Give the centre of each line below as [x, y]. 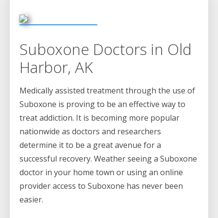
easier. [31, 200]
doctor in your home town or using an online [101, 173]
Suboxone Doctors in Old [106, 49]
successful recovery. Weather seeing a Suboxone [108, 159]
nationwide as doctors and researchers [90, 132]
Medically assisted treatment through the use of [107, 91]
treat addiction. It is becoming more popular [100, 118]
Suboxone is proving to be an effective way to [102, 104]
